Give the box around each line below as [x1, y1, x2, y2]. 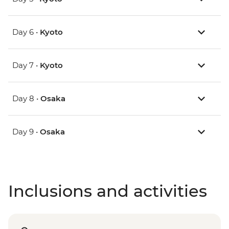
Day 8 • [12, 94, 40, 104]
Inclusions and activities [8, 181, 207, 201]
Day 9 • [12, 127, 40, 137]
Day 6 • [12, 27, 40, 37]
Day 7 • [12, 60, 40, 71]
